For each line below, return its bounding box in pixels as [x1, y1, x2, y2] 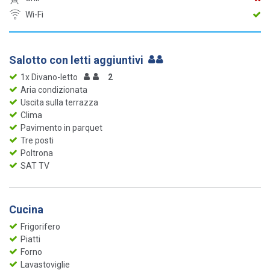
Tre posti [20, 135, 54, 145]
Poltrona [20, 148, 53, 158]
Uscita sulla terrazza [20, 97, 98, 107]
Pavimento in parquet [20, 122, 102, 133]
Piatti [20, 234, 40, 244]
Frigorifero [20, 221, 60, 231]
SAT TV [20, 160, 49, 171]
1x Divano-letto [20, 72, 78, 82]
